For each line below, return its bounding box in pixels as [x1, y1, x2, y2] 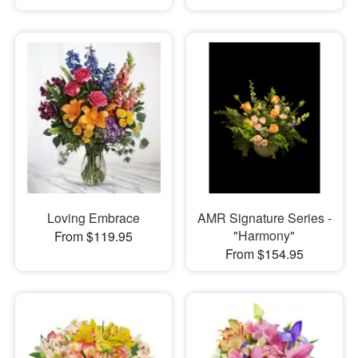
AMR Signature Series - [197, 208, 332, 227]
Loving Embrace [46, 208, 140, 227]
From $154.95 [225, 244, 304, 263]
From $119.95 [54, 226, 133, 245]
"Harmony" [233, 225, 296, 245]
